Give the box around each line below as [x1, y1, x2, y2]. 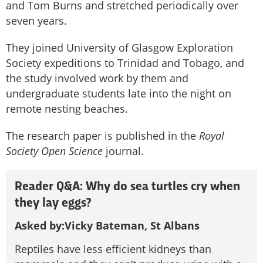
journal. [103, 143, 144, 158]
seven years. [6, 13, 67, 28]
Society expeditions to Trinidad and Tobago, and [6, 55, 244, 70]
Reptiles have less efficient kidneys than [15, 242, 211, 257]
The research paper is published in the [6, 128, 199, 143]
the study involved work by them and [6, 70, 188, 85]
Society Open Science [6, 143, 103, 158]
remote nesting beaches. [6, 101, 128, 116]
